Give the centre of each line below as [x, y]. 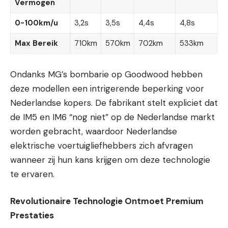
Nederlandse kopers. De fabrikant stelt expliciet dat [114, 103]
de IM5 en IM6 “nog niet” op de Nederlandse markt [112, 117]
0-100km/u [36, 23]
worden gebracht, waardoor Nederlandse [94, 131]
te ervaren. [32, 174]
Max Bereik [36, 43]
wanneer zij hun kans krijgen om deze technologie [110, 160]
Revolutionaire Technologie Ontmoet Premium [107, 201]
